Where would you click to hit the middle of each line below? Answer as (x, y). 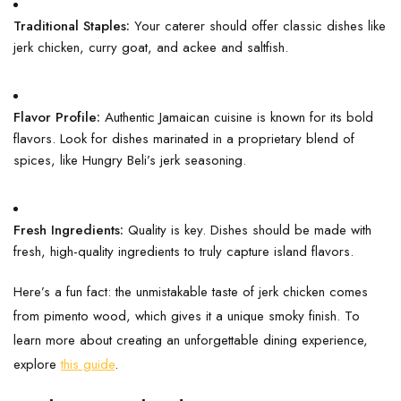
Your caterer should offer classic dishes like (258, 26)
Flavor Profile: (57, 117)
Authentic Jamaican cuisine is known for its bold (237, 117)
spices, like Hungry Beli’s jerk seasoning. (130, 160)
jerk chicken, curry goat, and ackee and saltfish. (151, 47)
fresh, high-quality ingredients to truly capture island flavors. (183, 251)
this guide (88, 364)
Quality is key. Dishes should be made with (247, 230)
